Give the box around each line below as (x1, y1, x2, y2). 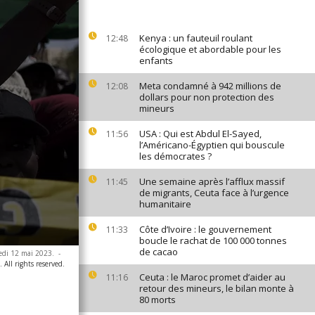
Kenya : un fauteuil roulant (139, 32, 252, 44)
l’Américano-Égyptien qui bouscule (139, 139, 285, 151)
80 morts (139, 293, 176, 306)
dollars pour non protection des (139, 91, 274, 103)
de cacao (139, 245, 178, 258)
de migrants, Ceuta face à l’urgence (139, 186, 289, 199)
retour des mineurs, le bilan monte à (139, 282, 294, 295)
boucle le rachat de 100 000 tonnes (139, 234, 287, 247)
